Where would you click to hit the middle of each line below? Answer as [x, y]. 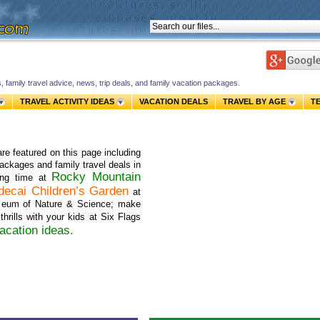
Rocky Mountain [96, 177]
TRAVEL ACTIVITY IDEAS [67, 101]
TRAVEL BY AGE [254, 101]
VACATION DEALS [174, 101]
